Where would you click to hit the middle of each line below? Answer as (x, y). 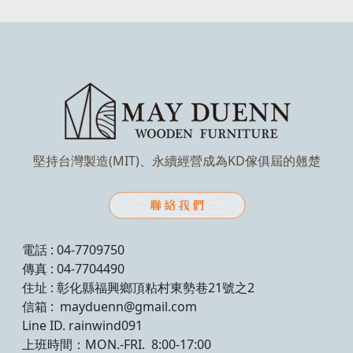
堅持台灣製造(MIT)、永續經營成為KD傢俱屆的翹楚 (176, 160)
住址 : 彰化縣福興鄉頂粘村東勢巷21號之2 (138, 288)
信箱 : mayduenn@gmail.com (110, 307)
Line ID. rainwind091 (82, 326)
